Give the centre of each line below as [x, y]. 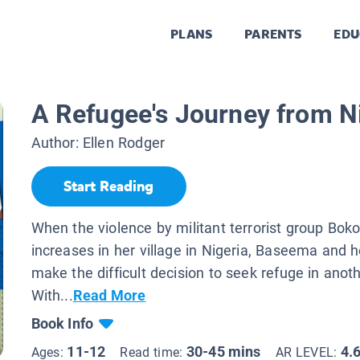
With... [52, 295]
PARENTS [273, 35]
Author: [57, 143]
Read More [109, 295]
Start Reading [108, 187]
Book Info [62, 323]
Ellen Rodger [124, 143]
